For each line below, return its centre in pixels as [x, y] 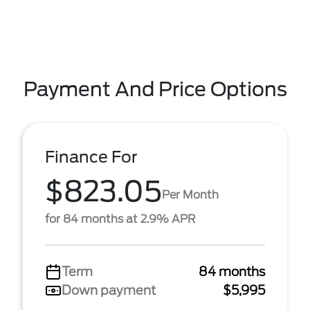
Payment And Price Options [155, 89]
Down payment [109, 290]
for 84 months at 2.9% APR [120, 219]
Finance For [91, 157]
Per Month [190, 194]
